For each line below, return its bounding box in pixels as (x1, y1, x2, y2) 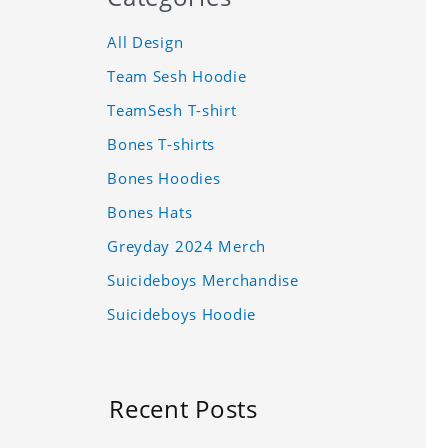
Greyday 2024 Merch (107, 235, 267, 256)
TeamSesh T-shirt (107, 99, 237, 120)
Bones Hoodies (107, 167, 221, 188)
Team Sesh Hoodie (107, 65, 247, 86)
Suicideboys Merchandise (107, 269, 299, 290)
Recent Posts (109, 391, 258, 425)
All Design (107, 31, 184, 52)
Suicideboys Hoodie (107, 303, 257, 324)
